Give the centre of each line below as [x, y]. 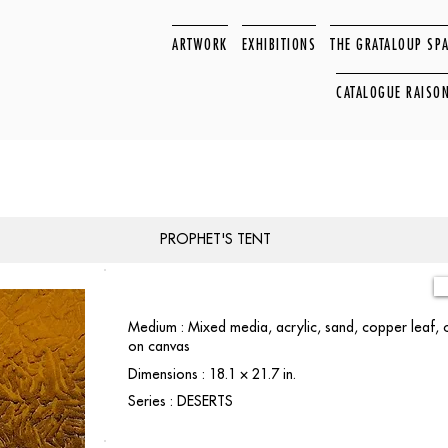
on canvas [159, 346]
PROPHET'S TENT [215, 239]
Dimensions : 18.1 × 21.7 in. [212, 374]
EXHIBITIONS [279, 44]
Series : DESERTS [180, 401]
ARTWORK [200, 44]
